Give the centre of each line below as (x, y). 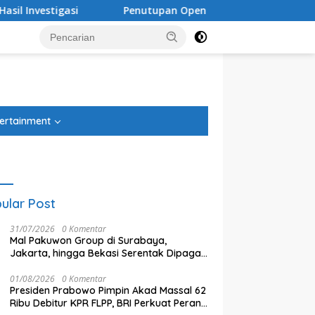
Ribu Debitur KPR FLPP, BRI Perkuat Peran (106, 303)
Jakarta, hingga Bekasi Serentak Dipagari (109, 253)
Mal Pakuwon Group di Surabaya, (89, 240)
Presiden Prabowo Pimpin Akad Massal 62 (108, 290)
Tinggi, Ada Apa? (50, 266)
